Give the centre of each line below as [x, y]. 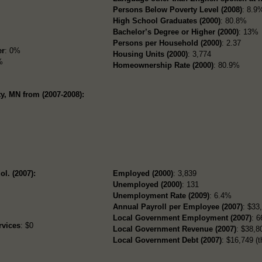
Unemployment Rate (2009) [161, 195]
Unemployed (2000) [148, 184]
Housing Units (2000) [151, 54]
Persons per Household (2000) [168, 43]
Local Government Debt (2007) [168, 240]
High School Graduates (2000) [167, 20]
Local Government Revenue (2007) [175, 229]
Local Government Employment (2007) [182, 218]
